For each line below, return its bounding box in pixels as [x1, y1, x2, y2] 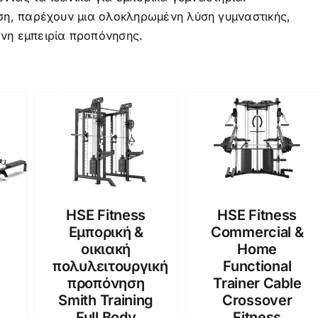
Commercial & [211, 223, 304, 241]
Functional [223, 257, 292, 275]
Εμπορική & [68, 223, 143, 241]
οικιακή [81, 240, 131, 258]
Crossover [222, 291, 292, 309]
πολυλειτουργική [53, 257, 168, 275]
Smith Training [58, 291, 154, 309]
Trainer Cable [213, 274, 302, 292]
